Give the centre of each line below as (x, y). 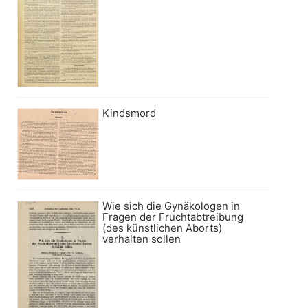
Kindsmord (130, 113)
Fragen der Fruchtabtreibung (173, 217)
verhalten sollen (142, 239)
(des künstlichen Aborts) (163, 228)
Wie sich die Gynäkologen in (172, 206)
